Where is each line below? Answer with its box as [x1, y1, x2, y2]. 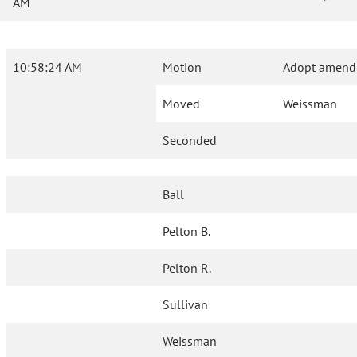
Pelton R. [163, 260, 212, 277]
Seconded [163, 132, 217, 149]
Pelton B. [163, 223, 211, 240]
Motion [163, 59, 202, 76]
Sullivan [163, 296, 209, 313]
